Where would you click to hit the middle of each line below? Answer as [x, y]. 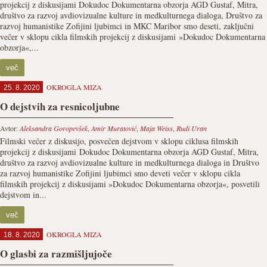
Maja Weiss [156, 128]
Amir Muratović [114, 128]
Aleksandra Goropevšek [54, 128]
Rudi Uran [192, 128]
